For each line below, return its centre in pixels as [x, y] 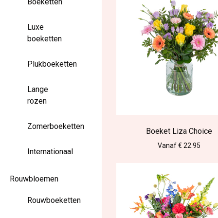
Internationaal [50, 152]
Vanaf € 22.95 [179, 145]
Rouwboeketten [54, 200]
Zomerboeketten [56, 126]
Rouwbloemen [34, 179]
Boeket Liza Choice [179, 131]
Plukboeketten [52, 64]
